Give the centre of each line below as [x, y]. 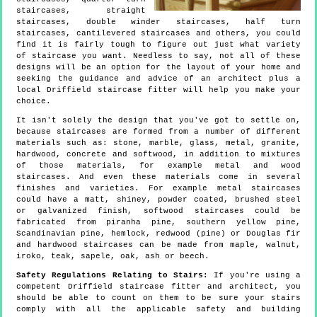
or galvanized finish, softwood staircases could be [158, 211]
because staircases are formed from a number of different [158, 132]
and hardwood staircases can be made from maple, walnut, [158, 245]
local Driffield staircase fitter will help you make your [158, 90]
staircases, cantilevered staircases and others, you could [158, 34]
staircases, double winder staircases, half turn [158, 22]
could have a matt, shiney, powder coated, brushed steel [158, 200]
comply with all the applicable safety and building [158, 310]
